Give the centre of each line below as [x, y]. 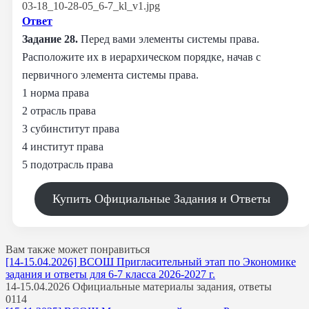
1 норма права [56, 92]
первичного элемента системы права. [110, 74]
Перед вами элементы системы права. [170, 39]
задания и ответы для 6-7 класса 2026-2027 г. [110, 274]
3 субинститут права [71, 128]
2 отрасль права [59, 110]
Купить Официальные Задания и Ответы [161, 198]
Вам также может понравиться [78, 249]
